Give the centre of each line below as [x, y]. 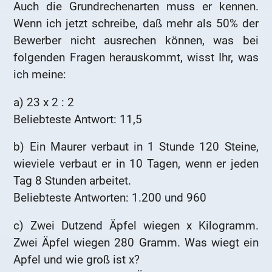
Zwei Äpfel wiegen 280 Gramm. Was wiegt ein [136, 242]
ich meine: [40, 74]
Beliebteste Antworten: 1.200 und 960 [110, 198]
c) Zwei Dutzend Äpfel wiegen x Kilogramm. [136, 225]
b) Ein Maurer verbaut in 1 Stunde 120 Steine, [136, 147]
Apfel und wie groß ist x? [77, 259]
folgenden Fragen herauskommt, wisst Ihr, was [136, 57]
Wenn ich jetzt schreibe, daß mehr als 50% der [136, 23]
